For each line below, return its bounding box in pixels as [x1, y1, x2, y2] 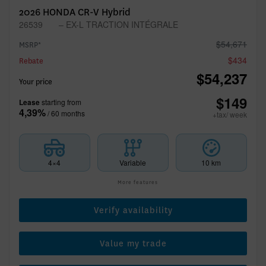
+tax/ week [213, 109, 247, 119]
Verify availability [93, 205, 173, 216]
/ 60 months [47, 107, 85, 118]
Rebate [19, 56, 43, 66]
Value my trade [99, 238, 167, 249]
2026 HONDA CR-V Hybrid [19, 6, 131, 18]
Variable [119, 157, 147, 167]
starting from [40, 96, 81, 107]
